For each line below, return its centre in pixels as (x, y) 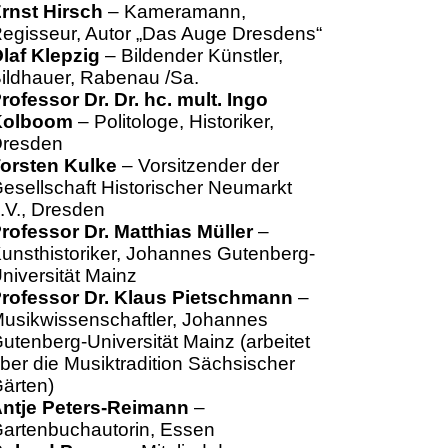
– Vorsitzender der (197, 165)
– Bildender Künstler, (191, 55)
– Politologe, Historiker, (173, 121)
